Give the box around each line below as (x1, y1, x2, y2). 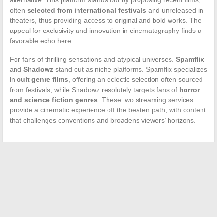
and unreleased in (146, 6, 203, 14)
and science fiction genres (9, 95, 98, 104)
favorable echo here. (9, 36, 73, 45)
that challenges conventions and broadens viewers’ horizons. (9, 116, 196, 124)
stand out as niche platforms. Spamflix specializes (53, 65, 207, 73)
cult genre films (16, 75, 68, 83)
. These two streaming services (97, 95, 193, 104)
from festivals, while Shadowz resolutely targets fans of (9, 85, 179, 93)
